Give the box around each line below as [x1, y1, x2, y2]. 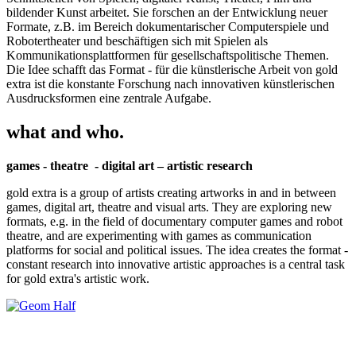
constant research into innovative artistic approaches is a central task [6, 257, 345, 272]
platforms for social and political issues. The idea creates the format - [6, 243, 348, 257]
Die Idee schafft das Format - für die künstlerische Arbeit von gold [6, 63, 338, 77]
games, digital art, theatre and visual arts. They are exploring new [6, 200, 332, 215]
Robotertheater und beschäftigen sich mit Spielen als [6, 34, 268, 48]
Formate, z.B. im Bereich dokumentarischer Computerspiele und [6, 20, 329, 34]
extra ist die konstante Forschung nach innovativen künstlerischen [6, 77, 335, 91]
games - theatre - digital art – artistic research [6, 159, 256, 173]
